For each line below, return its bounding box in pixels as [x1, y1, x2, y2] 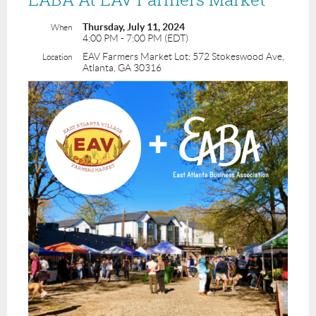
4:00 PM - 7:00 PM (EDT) [83, 32, 188, 44]
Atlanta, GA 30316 [83, 62, 162, 74]
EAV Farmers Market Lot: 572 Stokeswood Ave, [83, 51, 284, 63]
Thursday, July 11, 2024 [83, 21, 185, 33]
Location [42, 52, 72, 62]
